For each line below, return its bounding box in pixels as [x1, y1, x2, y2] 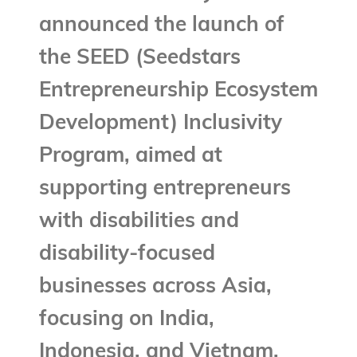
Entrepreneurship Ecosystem [38, 80, 318, 103]
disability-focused [38, 244, 215, 266]
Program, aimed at [38, 146, 222, 168]
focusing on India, [38, 309, 214, 331]
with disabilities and [38, 211, 239, 233]
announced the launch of [38, 15, 284, 37]
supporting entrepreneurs [38, 178, 291, 201]
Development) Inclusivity [38, 113, 282, 135]
